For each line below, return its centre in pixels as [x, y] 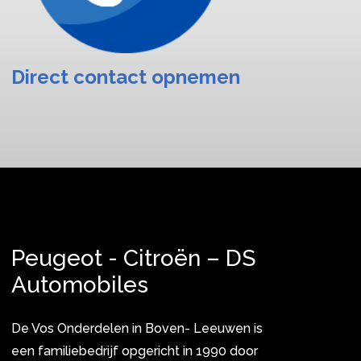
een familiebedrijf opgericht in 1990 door [135, 351]
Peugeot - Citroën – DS [133, 258]
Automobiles [80, 284]
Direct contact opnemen [126, 77]
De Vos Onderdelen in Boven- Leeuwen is [137, 328]
